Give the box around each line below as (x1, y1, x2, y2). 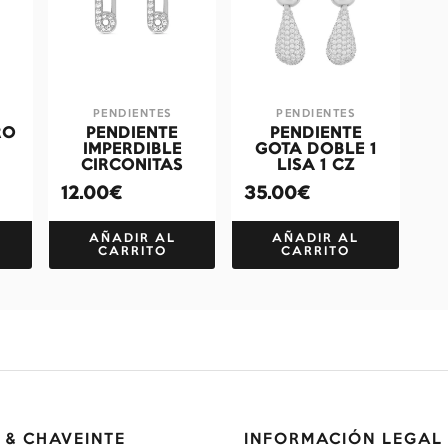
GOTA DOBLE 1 (254, 142, 377, 157)
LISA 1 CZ (276, 158, 355, 173)
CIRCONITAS (81, 158, 184, 173)
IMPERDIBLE (82, 142, 182, 157)
